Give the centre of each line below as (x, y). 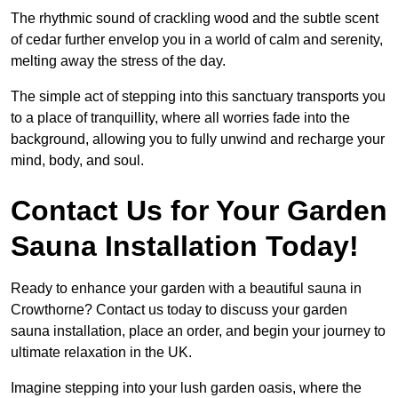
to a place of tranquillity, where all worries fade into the (180, 118)
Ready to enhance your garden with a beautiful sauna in (186, 289)
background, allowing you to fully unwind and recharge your (198, 139)
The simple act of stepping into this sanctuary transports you (198, 97)
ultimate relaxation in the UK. (101, 353)
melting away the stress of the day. (118, 61)
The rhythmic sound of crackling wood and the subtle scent (195, 19)
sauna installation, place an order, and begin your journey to (198, 331)
